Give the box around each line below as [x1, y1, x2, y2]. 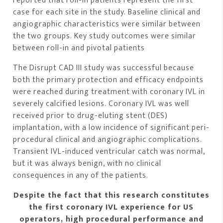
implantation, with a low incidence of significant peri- [13, 121, 210, 135]
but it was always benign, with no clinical [13, 157, 162, 171]
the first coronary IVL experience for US [29, 201, 194, 215]
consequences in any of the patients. [13, 169, 149, 183]
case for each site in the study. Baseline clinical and [13, 5, 201, 19]
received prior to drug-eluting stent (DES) [13, 109, 168, 123]
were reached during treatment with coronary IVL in [13, 85, 206, 99]
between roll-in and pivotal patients [13, 41, 145, 55]
